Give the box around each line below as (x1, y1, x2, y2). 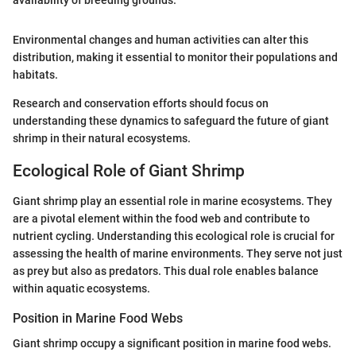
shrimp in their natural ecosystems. (13, 131, 191, 145)
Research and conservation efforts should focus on (13, 96, 269, 110)
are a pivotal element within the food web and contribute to (13, 212, 310, 225)
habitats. (13, 68, 58, 81)
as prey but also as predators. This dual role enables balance (13, 265, 319, 277)
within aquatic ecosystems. (13, 282, 150, 295)
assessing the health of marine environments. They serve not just (13, 247, 342, 260)
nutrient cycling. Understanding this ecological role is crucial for (13, 230, 335, 242)
